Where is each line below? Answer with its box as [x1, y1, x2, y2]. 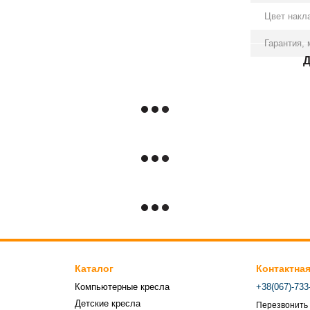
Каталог [74, 263, 113, 274]
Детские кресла [74, 298, 140, 309]
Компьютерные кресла [74, 282, 170, 292]
